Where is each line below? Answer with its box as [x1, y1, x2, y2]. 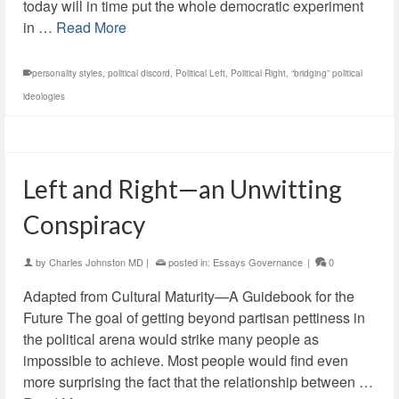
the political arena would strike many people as [23, 329, 319, 349]
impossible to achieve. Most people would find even [23, 350, 348, 370]
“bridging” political [291, 67, 362, 79]
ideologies [23, 90, 65, 102]
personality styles [32, 67, 102, 79]
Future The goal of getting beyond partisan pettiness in [23, 307, 365, 328]
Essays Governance [213, 255, 303, 269]
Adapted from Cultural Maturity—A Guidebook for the [23, 286, 354, 306]
